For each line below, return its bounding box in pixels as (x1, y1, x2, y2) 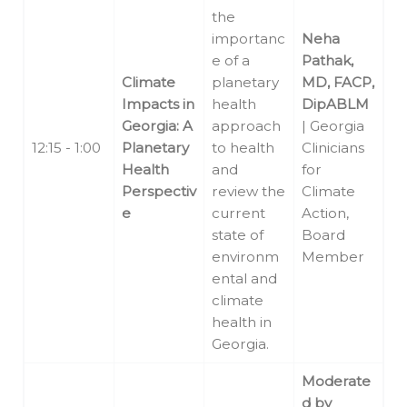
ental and (212, 270, 277, 288)
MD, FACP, (302, 74, 374, 92)
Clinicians (302, 139, 364, 157)
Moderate (302, 372, 371, 391)
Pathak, (302, 52, 353, 70)
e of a (212, 52, 250, 70)
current (212, 204, 265, 223)
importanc (212, 30, 285, 48)
